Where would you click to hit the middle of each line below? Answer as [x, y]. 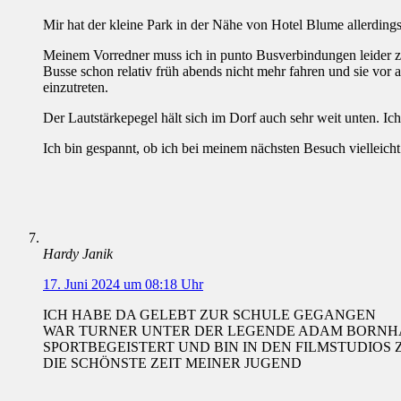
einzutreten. [76, 88]
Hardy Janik [78, 254]
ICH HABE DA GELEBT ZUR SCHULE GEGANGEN [209, 315]
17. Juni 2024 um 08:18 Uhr [123, 285]
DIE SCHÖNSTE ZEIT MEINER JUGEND [172, 363]
